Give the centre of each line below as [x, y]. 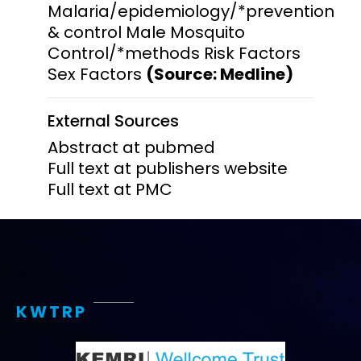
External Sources [113, 120]
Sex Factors [97, 74]
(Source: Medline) [220, 74]
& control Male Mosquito [146, 32]
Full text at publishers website [168, 168]
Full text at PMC [110, 189]
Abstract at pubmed [131, 147]
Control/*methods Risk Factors [174, 53]
